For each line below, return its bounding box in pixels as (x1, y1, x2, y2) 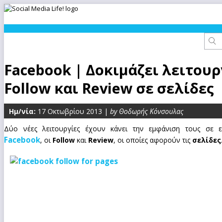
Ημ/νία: (9, 107, 36, 116)
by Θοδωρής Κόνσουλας (110, 107, 183, 116)
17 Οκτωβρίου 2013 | (36, 107, 110, 116)
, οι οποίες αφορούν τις (113, 135, 192, 145)
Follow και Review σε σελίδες (4, 78, 214, 98)
